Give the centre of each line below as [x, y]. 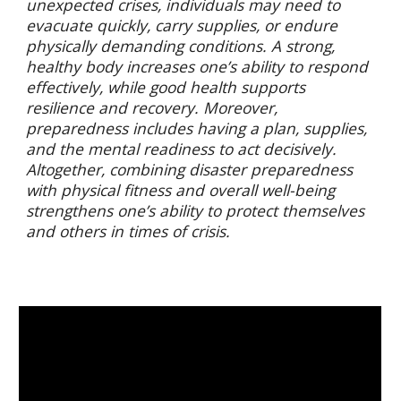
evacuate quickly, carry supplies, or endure [182, 25]
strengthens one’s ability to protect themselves [196, 210]
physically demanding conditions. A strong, [181, 46]
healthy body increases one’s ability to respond [197, 66]
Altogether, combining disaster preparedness [190, 169]
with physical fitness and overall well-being [181, 190]
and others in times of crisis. [128, 231]
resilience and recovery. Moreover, [152, 107]
